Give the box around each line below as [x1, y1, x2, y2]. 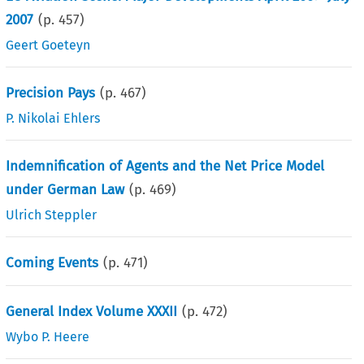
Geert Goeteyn [6, 37, 91, 53]
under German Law [6, 180, 125, 198]
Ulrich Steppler [6, 206, 97, 223]
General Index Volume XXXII [6, 302, 178, 320]
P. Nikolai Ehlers [6, 110, 101, 126]
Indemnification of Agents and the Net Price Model [6, 157, 325, 175]
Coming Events [6, 253, 99, 271]
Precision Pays [6, 84, 96, 102]
